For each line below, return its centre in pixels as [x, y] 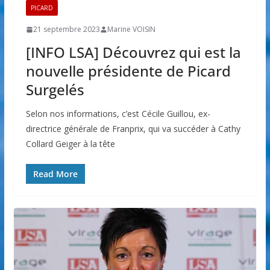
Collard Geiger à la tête [70, 144]
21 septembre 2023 [66, 30]
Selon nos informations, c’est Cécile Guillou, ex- [118, 114]
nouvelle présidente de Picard [128, 71]
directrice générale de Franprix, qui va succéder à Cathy [133, 129]
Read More [55, 174]
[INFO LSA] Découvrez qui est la [133, 52]
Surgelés [55, 90]
